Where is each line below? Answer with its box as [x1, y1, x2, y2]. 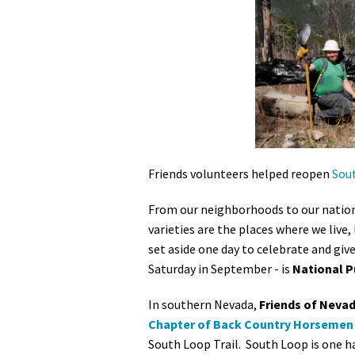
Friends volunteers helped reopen [148, 166, 332, 182]
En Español [251, 19, 327, 40]
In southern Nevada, [148, 296, 259, 313]
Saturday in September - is [148, 261, 292, 277]
